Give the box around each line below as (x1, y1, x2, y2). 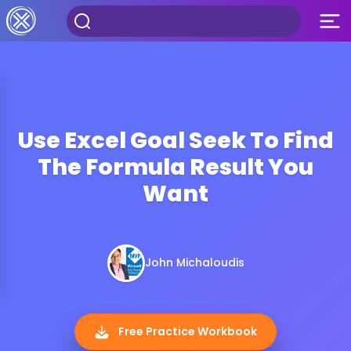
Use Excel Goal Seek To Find (17, 124, 334, 156)
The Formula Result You (38, 150, 313, 183)
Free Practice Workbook (116, 323, 257, 339)
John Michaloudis (144, 255, 244, 271)
